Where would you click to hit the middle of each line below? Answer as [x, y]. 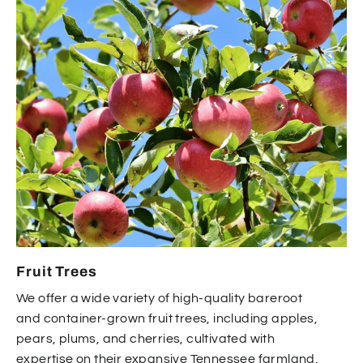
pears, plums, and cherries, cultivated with [146, 339]
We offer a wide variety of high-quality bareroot [160, 299]
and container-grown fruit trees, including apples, [167, 319]
